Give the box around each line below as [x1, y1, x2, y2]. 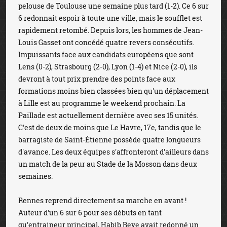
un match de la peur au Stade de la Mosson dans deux [18, 159, 197, 169]
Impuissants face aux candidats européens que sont [18, 50, 194, 59]
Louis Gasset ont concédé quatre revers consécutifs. [18, 37, 194, 47]
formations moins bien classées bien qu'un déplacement [18, 86, 209, 96]
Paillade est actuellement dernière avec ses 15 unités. [18, 110, 198, 120]
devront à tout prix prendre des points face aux [18, 74, 175, 84]
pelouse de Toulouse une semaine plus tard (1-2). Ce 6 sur [18, 1, 209, 11]
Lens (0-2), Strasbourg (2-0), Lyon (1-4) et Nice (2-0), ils [18, 62, 197, 71]
